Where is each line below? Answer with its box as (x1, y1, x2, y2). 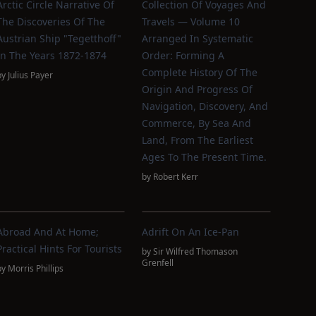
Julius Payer (7, 69, 53, 81)
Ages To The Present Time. (142, 150, 267, 164)
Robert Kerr (153, 171, 199, 183)
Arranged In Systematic (142, 32, 254, 45)
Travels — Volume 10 (142, 15, 241, 28)
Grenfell (142, 257, 174, 269)
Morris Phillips (7, 262, 63, 274)
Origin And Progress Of (142, 83, 253, 96)
